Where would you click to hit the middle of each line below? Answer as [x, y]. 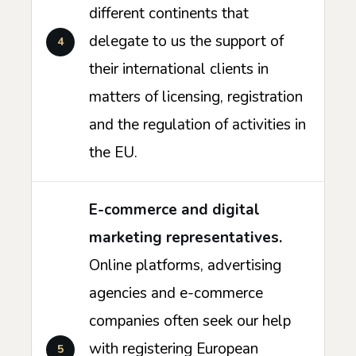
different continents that [169, 14]
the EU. [113, 153]
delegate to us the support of [186, 42]
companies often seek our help [190, 321]
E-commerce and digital [174, 210]
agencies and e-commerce [176, 294]
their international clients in [179, 70]
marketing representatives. [186, 238]
